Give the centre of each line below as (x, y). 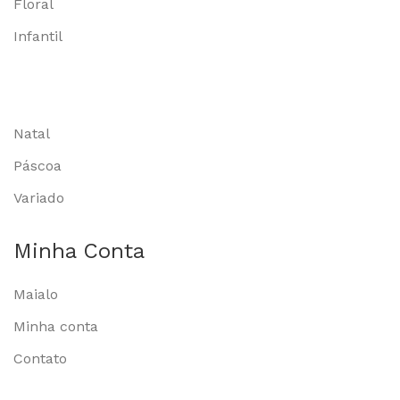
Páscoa (37, 165)
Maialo (36, 294)
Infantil (38, 36)
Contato (40, 358)
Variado (39, 197)
